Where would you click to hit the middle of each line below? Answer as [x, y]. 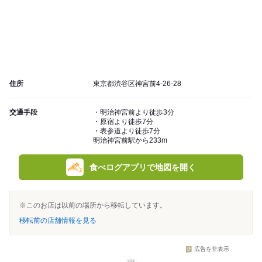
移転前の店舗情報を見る [58, 221]
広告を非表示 [212, 249]
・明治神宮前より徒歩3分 [134, 113]
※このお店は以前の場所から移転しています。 [93, 206]
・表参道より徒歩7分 [127, 131]
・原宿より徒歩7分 [123, 122]
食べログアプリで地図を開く [143, 168]
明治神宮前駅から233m [130, 141]
